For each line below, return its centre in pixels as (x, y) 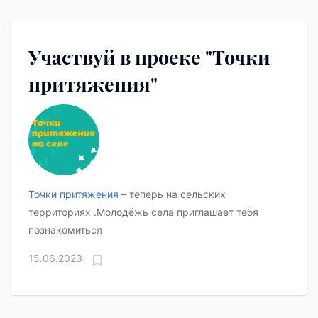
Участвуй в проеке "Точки (149, 57)
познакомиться (65, 230)
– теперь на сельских (172, 194)
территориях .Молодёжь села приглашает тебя (143, 212)
